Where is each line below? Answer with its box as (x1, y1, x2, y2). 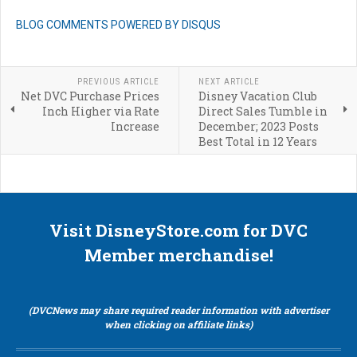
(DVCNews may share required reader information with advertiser (28, 304, 329, 317)
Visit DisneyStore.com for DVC (49, 219, 308, 242)
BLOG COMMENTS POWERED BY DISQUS (16, 18, 221, 32)
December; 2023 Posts (198, 119, 319, 135)
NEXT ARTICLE (198, 76, 260, 88)
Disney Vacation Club (198, 88, 317, 104)
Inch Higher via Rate (41, 104, 159, 120)
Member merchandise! (84, 244, 273, 267)
